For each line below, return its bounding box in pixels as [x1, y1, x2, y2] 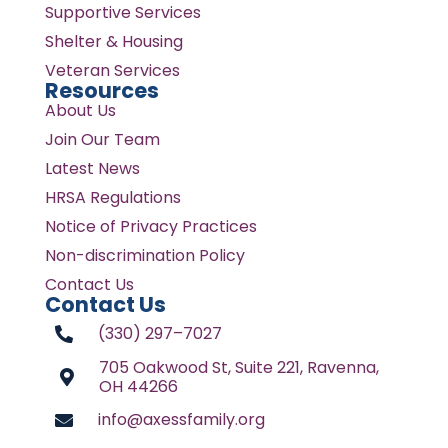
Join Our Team [44, 127, 160, 151]
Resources [44, 75, 159, 105]
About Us [44, 98, 116, 122]
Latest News [44, 156, 140, 180]
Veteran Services [44, 58, 180, 82]
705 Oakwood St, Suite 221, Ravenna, [98, 355, 379, 379]
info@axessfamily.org [97, 407, 265, 431]
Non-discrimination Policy [44, 243, 245, 267]
